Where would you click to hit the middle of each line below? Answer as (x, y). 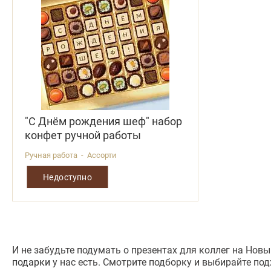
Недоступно (67, 177)
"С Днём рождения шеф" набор (103, 121)
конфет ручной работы (83, 135)
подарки (31, 262)
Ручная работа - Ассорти (71, 155)
